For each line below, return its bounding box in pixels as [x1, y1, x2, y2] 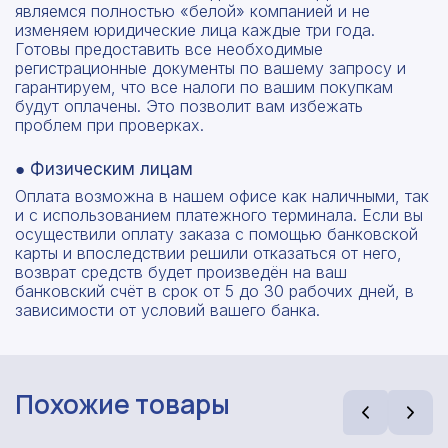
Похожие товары [15, 386, 230, 423]
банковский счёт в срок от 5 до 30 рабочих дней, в [15, 281, 414, 302]
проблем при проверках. [15, 115, 204, 136]
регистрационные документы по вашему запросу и [15, 58, 406, 79]
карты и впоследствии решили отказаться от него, [15, 243, 402, 264]
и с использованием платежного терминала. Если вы [15, 205, 423, 226]
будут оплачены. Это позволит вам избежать [15, 96, 363, 117]
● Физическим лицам [15, 159, 193, 180]
